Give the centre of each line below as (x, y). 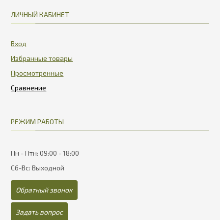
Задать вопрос (40, 212)
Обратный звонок (44, 190)
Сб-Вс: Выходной (38, 168)
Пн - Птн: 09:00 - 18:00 (45, 153)
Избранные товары (42, 58)
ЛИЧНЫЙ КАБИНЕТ (40, 15)
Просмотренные (37, 73)
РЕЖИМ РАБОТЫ (38, 122)
